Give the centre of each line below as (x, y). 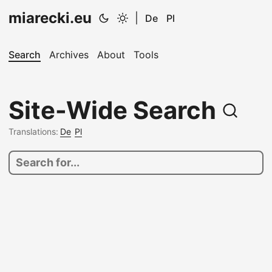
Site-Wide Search (115, 110)
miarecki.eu (50, 18)
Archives (69, 55)
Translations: (33, 131)
